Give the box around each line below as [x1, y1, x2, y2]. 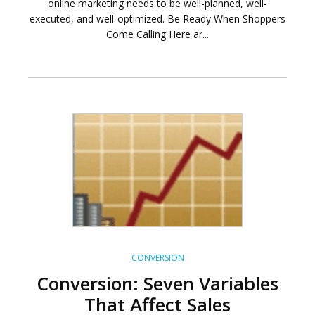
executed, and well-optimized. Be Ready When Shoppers [30, 12, 285, 26]
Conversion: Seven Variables [37, 271, 278, 297]
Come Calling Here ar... [106, 27, 209, 41]
